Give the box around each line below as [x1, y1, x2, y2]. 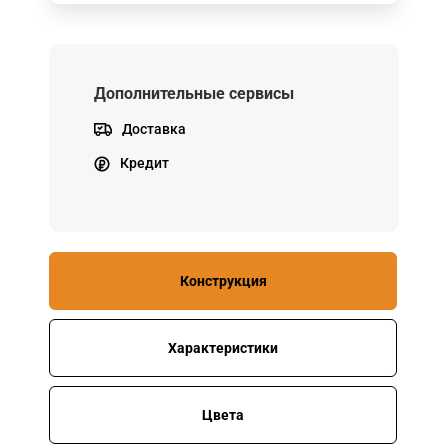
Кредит [120, 155, 169, 172]
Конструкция [179, 272, 267, 289]
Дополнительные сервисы [94, 83, 294, 103]
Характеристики [168, 339, 278, 356]
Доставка [122, 120, 186, 137]
